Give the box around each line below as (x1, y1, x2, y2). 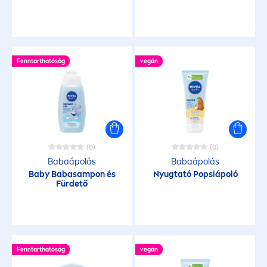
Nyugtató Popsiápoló (153, 169, 238, 179)
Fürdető (56, 179, 88, 189)
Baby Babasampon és (28, 169, 116, 179)
